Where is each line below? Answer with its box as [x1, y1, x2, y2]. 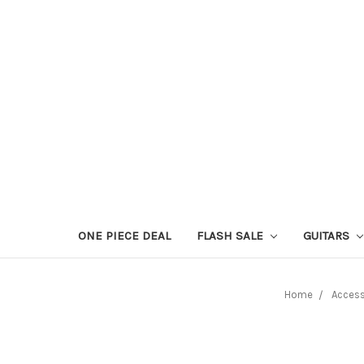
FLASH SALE [197, 227, 267, 243]
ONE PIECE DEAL [78, 227, 171, 243]
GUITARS [303, 227, 353, 243]
